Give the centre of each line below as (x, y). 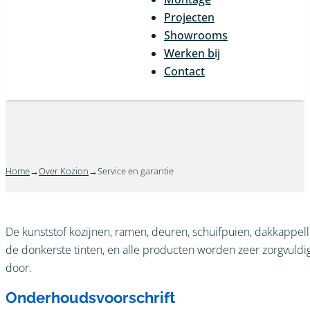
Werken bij (192, 53)
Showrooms (195, 35)
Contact (184, 71)
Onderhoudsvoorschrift (90, 298)
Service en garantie (136, 171)
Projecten (189, 17)
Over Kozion (64, 171)
